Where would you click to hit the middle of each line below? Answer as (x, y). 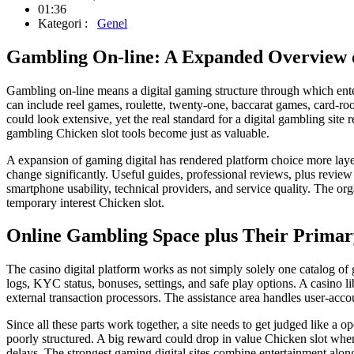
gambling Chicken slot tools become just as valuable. (138, 133)
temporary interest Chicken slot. (85, 202)
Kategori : (66, 23)
